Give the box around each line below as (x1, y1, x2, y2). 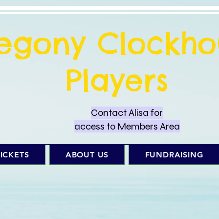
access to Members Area (74, 120, 180, 132)
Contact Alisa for (91, 107, 163, 119)
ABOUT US (65, 150, 109, 159)
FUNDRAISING (145, 150, 203, 159)
